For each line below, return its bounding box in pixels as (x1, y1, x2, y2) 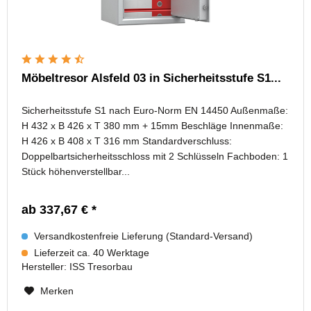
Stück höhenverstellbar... (22, 165, 131, 177)
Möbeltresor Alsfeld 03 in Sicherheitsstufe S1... (22, 71, 282, 85)
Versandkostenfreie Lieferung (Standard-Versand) (31, 230, 253, 242)
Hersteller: (22, 260, 70, 272)
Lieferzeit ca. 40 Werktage (31, 246, 150, 258)
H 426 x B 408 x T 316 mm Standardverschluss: (22, 135, 233, 146)
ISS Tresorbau (69, 260, 133, 272)
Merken (40, 285, 74, 296)
